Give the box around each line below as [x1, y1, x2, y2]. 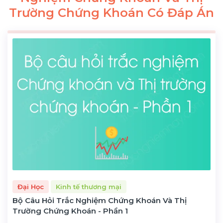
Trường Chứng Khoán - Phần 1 [12, 206, 128, 216]
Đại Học [17, 182, 44, 191]
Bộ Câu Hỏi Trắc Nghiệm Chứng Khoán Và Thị [12, 196, 187, 206]
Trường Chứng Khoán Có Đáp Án [9, 5, 214, 20]
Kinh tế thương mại [56, 182, 121, 191]
